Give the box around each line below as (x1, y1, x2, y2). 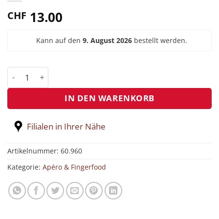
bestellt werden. (132, 35, 187, 45)
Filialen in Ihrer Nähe (27, 120, 106, 132)
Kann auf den (36, 35, 83, 45)
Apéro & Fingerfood (43, 162, 106, 172)
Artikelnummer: (7, 146, 61, 156)
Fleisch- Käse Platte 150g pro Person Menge (7, 66, 174, 78)
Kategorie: (7, 162, 43, 172)
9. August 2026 (83, 35, 132, 45)
